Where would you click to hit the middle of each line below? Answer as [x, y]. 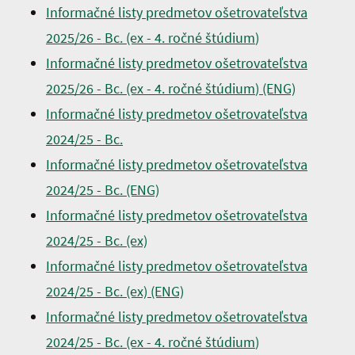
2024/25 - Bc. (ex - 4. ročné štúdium [151, 342]
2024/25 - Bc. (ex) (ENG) [115, 291]
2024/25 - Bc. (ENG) [103, 190]
